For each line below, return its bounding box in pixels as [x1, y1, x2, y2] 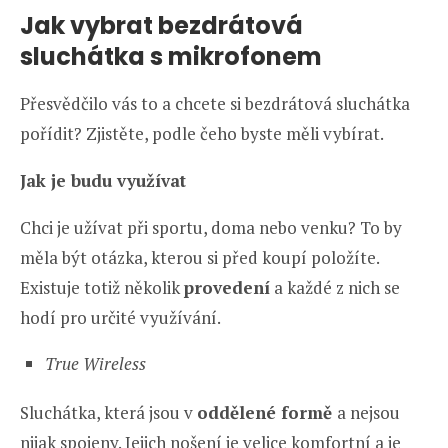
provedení [184, 275, 270, 299]
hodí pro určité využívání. [20, 305, 221, 329]
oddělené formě [197, 400, 337, 424]
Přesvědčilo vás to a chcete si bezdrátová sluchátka [20, 91, 410, 115]
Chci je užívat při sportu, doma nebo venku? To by [20, 215, 402, 239]
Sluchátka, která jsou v [20, 400, 197, 424]
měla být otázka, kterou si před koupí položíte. [20, 245, 379, 269]
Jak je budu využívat [20, 168, 186, 192]
